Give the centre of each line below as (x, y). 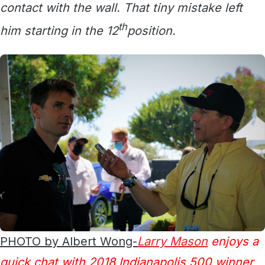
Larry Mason (172, 241)
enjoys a (233, 241)
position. (151, 30)
